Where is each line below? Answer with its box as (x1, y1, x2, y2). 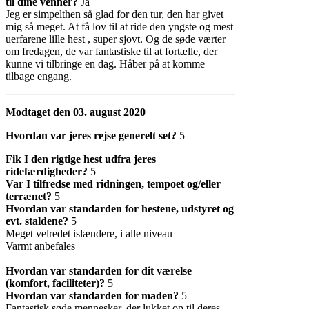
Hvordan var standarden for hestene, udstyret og (6, 202, 234, 215)
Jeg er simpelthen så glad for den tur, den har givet (6, 8, 223, 20)
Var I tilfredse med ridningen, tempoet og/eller (6, 177, 221, 190)
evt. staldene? (6, 215, 68, 227)
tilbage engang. (6, 70, 72, 82)
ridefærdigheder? (6, 165, 88, 177)
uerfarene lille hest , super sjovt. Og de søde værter (6, 32, 226, 45)
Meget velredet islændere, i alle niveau (6, 227, 172, 239)
